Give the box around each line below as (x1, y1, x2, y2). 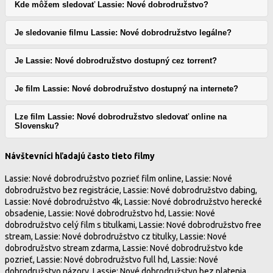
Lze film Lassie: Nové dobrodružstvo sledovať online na (15, 112, 227, 121)
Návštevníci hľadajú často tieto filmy (5, 151, 155, 161)
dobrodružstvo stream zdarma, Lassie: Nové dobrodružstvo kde (5, 243, 243, 253)
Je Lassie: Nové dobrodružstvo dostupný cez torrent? (15, 55, 217, 65)
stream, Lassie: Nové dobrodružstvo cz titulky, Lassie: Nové (5, 232, 227, 242)
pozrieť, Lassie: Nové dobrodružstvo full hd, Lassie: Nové (5, 255, 218, 265)
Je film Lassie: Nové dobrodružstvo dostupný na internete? (15, 83, 238, 93)
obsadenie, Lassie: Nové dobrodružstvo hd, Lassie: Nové (5, 208, 215, 219)
